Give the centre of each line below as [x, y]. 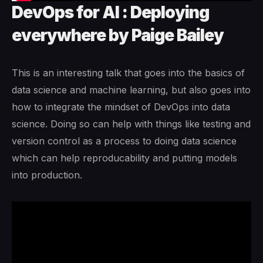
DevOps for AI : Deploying [110, 13]
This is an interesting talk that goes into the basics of [128, 73]
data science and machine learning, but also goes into [131, 90]
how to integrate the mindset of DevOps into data [121, 107]
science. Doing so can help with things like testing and [131, 124]
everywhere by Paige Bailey [118, 36]
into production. [47, 175]
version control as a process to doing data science [124, 141]
